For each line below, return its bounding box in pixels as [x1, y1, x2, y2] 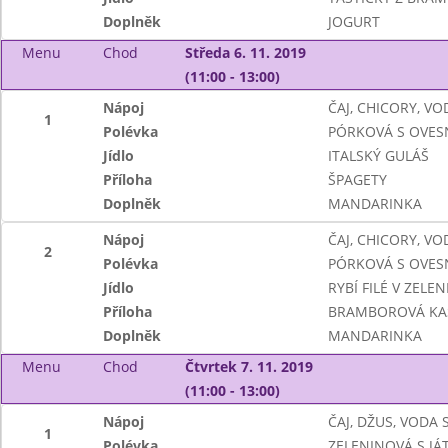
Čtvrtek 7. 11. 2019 [184, 357, 313, 376]
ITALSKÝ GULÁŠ [327, 146, 429, 165]
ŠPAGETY [327, 170, 387, 189]
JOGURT [327, 12, 380, 31]
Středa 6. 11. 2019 [184, 43, 306, 62]
